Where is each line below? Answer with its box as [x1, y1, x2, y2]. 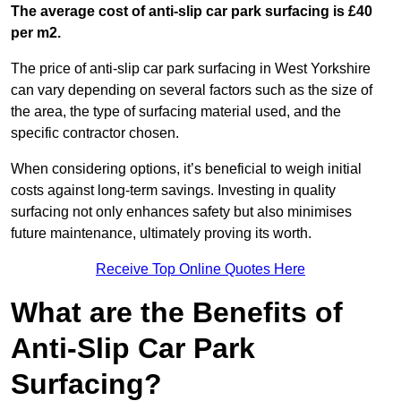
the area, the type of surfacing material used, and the [11, 104, 341, 120]
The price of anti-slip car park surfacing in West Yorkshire [11, 61, 371, 77]
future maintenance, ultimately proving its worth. [11, 226, 311, 242]
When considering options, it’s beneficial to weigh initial [11, 161, 362, 177]
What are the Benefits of [11, 296, 343, 329]
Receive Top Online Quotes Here [96, 261, 305, 277]
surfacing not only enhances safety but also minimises [11, 204, 352, 220]
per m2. [11, 25, 61, 41]
